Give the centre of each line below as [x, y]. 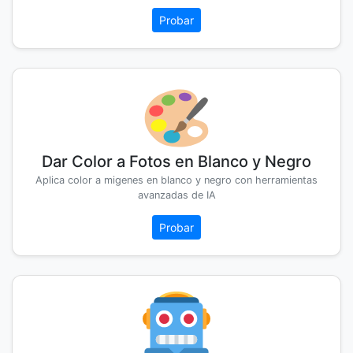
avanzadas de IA [176, 195]
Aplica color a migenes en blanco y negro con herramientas [176, 180]
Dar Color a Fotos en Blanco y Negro [176, 162]
